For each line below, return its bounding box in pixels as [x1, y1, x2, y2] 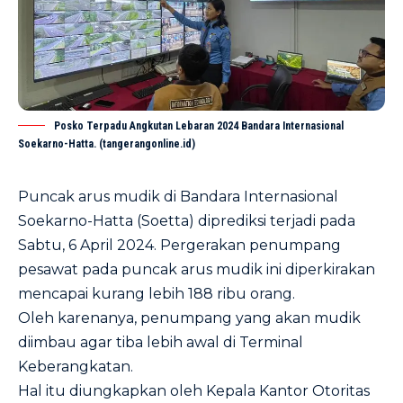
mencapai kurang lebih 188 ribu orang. [18, 284, 295, 302]
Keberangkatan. [18, 357, 133, 375]
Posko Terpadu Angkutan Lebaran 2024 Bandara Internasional [54, 119, 344, 132]
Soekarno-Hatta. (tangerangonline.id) [18, 137, 195, 150]
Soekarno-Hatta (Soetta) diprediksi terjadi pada [18, 211, 355, 229]
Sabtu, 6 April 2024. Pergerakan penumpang [18, 236, 341, 254]
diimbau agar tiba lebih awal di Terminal [18, 333, 303, 351]
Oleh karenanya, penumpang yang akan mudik [18, 309, 361, 327]
